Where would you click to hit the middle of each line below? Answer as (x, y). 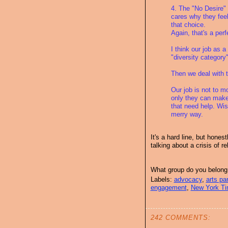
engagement (168, 188)
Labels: (162, 180)
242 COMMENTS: (180, 218)
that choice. (188, 24)
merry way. (187, 114)
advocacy (188, 180)
